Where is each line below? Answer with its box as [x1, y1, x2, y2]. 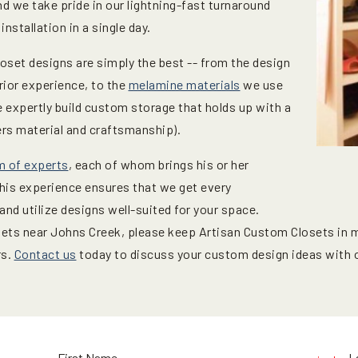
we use [240, 77, 283, 92]
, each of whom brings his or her [68, 157, 249, 172]
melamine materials [128, 77, 241, 92]
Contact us [14, 246, 77, 261]
